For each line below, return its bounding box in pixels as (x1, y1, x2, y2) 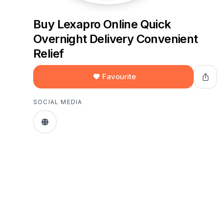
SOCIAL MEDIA (33, 98, 83, 106)
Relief (33, 46, 64, 61)
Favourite (102, 72, 136, 81)
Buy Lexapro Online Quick (33, 17, 171, 31)
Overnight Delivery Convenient (33, 32, 198, 46)
